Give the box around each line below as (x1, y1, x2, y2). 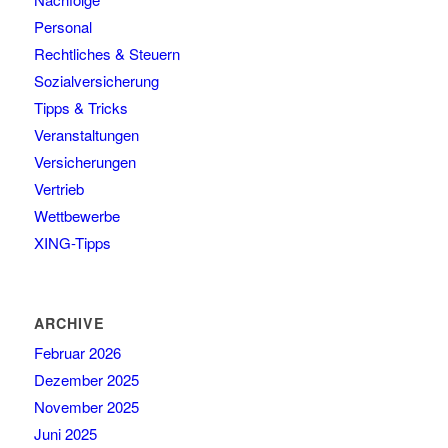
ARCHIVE (33, 313, 105, 334)
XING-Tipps (33, 232, 111, 254)
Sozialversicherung (33, 70, 159, 92)
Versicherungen (33, 151, 136, 173)
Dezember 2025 (33, 369, 139, 391)
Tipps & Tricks (33, 97, 128, 119)
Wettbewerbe (33, 205, 120, 227)
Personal (33, 16, 92, 38)
